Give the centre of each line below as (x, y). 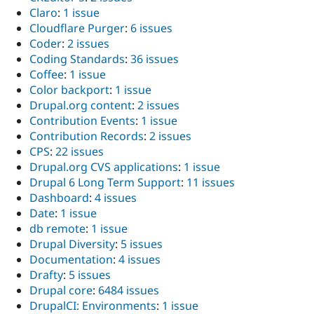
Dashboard (59, 197)
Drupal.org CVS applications (104, 166)
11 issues (211, 182)
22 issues (80, 151)
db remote (57, 228)
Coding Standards (77, 59)
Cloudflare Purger (77, 28)
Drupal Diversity (72, 244)
